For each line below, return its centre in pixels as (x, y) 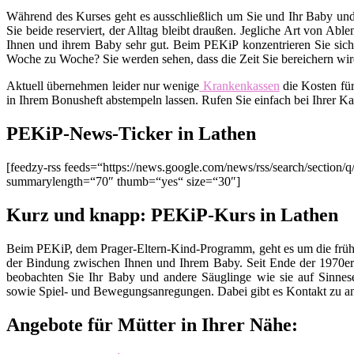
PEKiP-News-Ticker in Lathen (131, 134)
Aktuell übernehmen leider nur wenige (103, 86)
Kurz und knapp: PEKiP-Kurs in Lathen (172, 215)
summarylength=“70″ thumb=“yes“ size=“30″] (123, 181)
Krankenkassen (239, 86)
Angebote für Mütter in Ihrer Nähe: (152, 324)
